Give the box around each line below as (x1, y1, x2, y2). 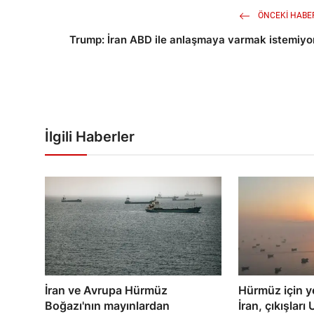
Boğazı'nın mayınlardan (45, 298, 170, 313)
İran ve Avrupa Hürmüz (45, 282, 168, 297)
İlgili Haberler (45, 128, 135, 146)
